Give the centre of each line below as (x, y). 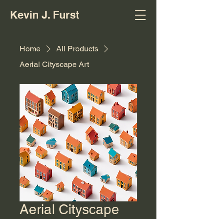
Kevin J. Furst (44, 15)
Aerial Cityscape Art (54, 64)
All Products (77, 49)
